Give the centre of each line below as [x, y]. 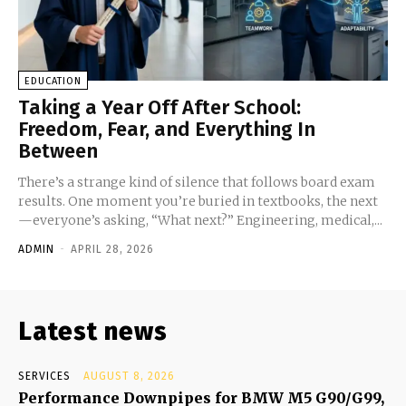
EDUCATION [53, 81]
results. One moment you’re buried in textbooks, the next [198, 201]
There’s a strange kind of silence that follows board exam [197, 182]
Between [58, 150]
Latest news [93, 331]
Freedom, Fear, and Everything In [167, 129]
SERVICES [44, 376]
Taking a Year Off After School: [159, 107]
